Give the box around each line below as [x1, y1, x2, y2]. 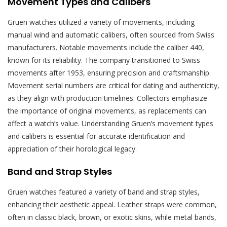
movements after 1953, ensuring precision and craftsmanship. [8, 68, 211, 78]
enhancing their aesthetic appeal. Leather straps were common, [8, 200, 217, 210]
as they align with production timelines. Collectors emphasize [8, 93, 207, 103]
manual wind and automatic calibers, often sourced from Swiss [8, 30, 214, 40]
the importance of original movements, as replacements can [8, 106, 206, 116]
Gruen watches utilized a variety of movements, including [8, 17, 195, 27]
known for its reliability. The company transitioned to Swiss [8, 55, 200, 65]
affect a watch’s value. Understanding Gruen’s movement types [8, 119, 213, 129]
